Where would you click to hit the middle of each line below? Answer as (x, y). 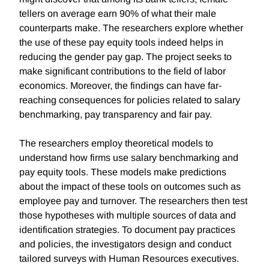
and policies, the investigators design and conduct (125, 244)
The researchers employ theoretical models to (116, 144)
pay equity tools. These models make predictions (123, 172)
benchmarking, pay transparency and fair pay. (116, 115)
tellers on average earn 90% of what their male (118, 14)
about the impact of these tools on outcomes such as (130, 187)
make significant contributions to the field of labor (122, 71)
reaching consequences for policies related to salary (130, 100)
